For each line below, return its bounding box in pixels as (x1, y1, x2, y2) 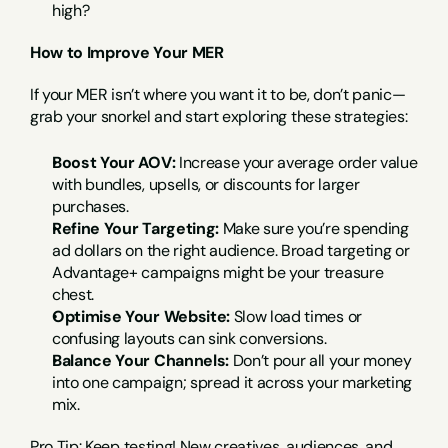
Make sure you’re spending (218, 218, 409, 239)
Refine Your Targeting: (52, 218, 219, 239)
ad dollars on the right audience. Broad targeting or (52, 240, 410, 261)
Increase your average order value (175, 152, 418, 173)
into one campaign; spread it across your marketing (52, 372, 412, 393)
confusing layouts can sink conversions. (52, 328, 327, 349)
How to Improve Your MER (30, 42, 224, 63)
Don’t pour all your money (228, 350, 412, 371)
